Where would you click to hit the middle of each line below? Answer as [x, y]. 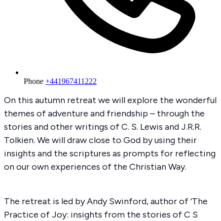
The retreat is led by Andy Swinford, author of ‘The [106, 201]
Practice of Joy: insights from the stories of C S [101, 214]
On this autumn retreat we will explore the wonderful [110, 100]
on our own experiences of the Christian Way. [96, 166]
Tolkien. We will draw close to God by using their [100, 140]
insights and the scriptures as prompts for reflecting [110, 153]
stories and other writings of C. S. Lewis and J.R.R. [103, 127]
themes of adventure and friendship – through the [104, 113]
